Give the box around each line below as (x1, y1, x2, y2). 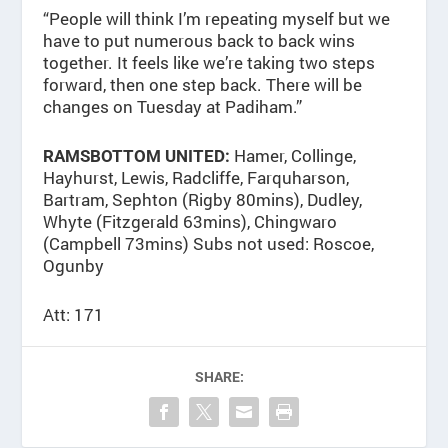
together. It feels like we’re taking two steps (42, 50, 375, 74)
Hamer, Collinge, (229, 144, 356, 168)
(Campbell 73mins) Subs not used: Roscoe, (42, 232, 374, 256)
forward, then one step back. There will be (42, 72, 362, 96)
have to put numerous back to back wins (42, 28, 355, 52)
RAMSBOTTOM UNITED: (42, 146, 230, 167)
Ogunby (42, 254, 104, 278)
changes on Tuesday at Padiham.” (42, 94, 302, 118)
